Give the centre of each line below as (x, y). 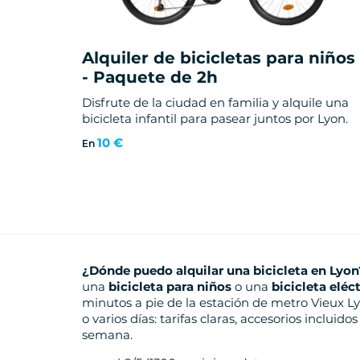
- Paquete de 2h (150, 78)
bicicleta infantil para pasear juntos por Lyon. (215, 119)
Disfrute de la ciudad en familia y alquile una (215, 103)
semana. (107, 335)
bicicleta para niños (170, 287)
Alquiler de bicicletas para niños (219, 58)
